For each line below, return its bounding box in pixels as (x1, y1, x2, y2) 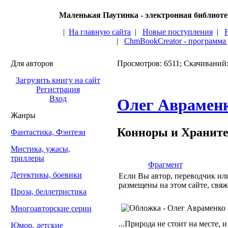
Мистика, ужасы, (11, 145, 70, 153)
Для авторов (11, 59, 53, 68)
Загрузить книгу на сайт (15, 76, 100, 84)
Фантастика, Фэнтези (11, 128, 85, 136)
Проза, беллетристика (11, 187, 87, 196)
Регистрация (36, 85, 80, 94)
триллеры (11, 154, 44, 162)
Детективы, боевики (11, 170, 82, 179)
